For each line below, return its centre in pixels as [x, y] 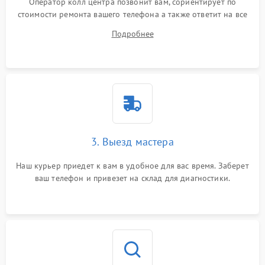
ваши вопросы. [132, 26]
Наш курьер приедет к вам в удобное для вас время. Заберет [132, 165]
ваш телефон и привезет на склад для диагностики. [132, 178]
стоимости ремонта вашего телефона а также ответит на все [132, 14]
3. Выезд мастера [132, 141]
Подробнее [132, 33]
